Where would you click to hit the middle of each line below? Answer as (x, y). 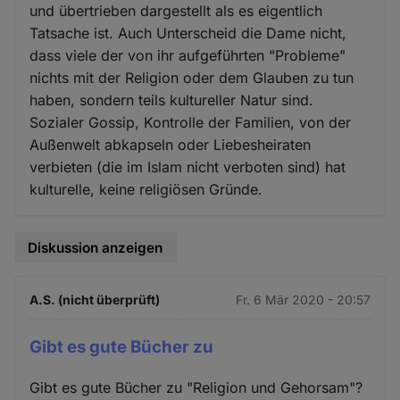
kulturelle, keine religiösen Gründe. (146, 189)
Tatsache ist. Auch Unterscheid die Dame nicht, (188, 33)
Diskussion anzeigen (96, 247)
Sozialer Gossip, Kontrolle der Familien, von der (191, 122)
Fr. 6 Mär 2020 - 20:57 (303, 300)
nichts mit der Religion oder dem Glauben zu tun (192, 77)
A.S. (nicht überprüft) (95, 300)
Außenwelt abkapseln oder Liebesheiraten (171, 144)
